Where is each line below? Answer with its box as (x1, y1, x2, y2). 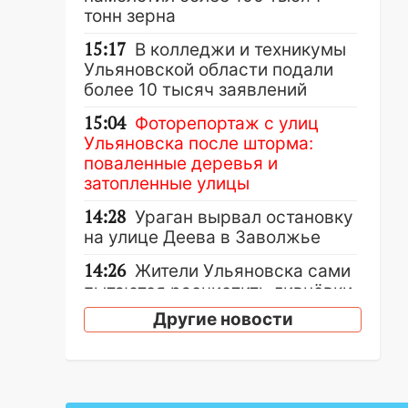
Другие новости (152, 309, 293, 330)
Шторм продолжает (135, 354, 303, 375)
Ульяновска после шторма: (84, 133, 313, 154)
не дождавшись (84, 301, 219, 321)
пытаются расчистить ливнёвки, (84, 280, 357, 301)
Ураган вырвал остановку (135, 207, 353, 228)
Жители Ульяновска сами (135, 260, 351, 281)
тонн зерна (84, 5, 176, 26)
